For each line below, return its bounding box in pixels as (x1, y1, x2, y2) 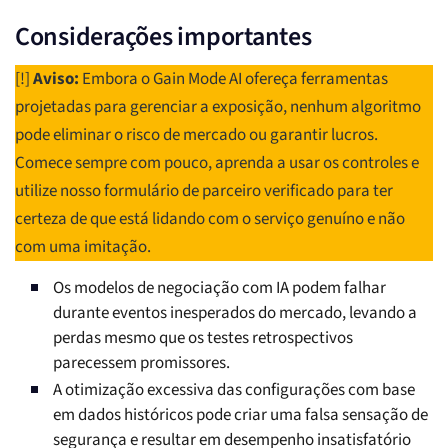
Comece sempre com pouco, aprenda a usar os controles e (15, 151, 419, 176)
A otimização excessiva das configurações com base (53, 378, 415, 403)
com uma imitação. (15, 235, 151, 260)
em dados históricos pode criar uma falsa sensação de (53, 403, 428, 428)
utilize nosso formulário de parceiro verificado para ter (15, 179, 393, 204)
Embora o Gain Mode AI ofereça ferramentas (79, 67, 388, 92)
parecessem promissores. (53, 351, 230, 376)
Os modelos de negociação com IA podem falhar (53, 276, 386, 301)
